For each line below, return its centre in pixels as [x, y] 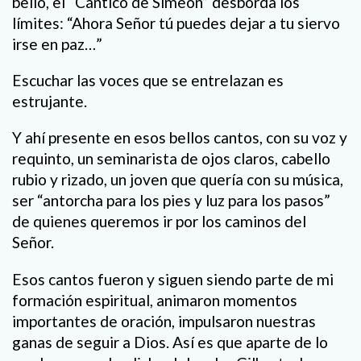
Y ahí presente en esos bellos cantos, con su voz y [180, 138]
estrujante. [50, 102]
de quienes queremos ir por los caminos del [159, 222]
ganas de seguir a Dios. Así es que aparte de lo [170, 342]
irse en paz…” [57, 44]
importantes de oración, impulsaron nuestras [164, 321]
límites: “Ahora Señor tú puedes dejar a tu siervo [176, 23]
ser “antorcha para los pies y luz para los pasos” [171, 201]
